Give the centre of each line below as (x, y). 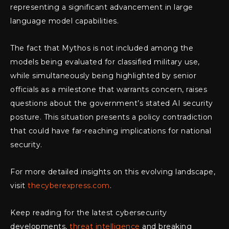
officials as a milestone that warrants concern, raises (109, 90)
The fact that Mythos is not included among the (102, 48)
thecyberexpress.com (69, 186)
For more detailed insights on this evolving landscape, (113, 172)
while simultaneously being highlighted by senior (103, 76)
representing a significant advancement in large (102, 7)
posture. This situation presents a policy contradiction (111, 117)
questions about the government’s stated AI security (112, 104)
